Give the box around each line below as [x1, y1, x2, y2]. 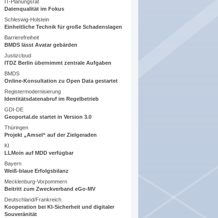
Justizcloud [4, 53, 32, 59]
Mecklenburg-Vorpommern [4, 179, 68, 185]
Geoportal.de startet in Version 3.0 [4, 114, 92, 120]
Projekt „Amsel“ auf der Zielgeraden [4, 132, 97, 138]
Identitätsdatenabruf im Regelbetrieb [4, 96, 99, 102]
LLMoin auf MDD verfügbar [4, 150, 74, 156]
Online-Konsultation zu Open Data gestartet [4, 78, 118, 84]
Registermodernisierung [4, 89, 61, 95]
